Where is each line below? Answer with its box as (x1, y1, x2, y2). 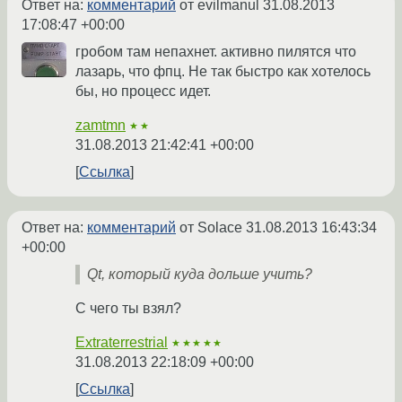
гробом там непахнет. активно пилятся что (75, 44, 356, 60)
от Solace (176, 220, 246, 236)
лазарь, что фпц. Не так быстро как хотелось (75, 64, 371, 80)
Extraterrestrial (75, 335, 168, 351)
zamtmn (75, 118, 126, 134)
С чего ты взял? (75, 301, 181, 317)
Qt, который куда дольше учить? (87, 267, 312, 283)
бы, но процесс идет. (75, 83, 211, 100)
